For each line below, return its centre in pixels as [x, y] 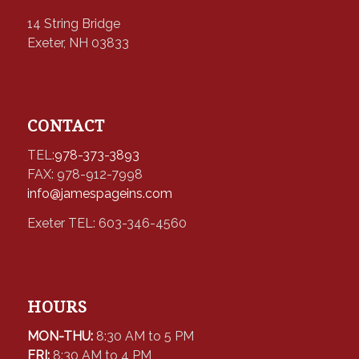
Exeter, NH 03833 [78, 42]
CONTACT [66, 126]
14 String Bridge [73, 23]
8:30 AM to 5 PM [145, 336]
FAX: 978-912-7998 [85, 174]
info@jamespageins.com [99, 193]
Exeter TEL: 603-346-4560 [107, 224]
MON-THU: [61, 336]
